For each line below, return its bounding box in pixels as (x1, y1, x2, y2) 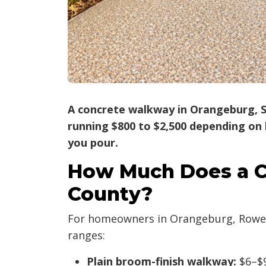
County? (68, 182, 153, 205)
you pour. (68, 135, 118, 150)
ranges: (68, 227, 105, 242)
